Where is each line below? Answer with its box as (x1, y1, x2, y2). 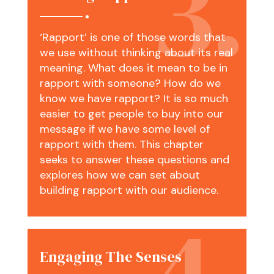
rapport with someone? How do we (39, 76, 221, 91)
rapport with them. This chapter (39, 137, 204, 152)
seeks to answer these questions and (39, 152, 229, 168)
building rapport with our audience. (39, 183, 218, 198)
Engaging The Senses (39, 246, 182, 267)
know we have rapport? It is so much (39, 91, 228, 106)
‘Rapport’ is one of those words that (39, 30, 226, 45)
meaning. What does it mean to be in (39, 61, 228, 76)
